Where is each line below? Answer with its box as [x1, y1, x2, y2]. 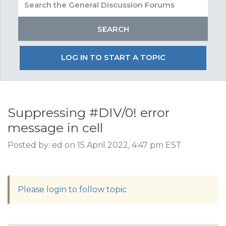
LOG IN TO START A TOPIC [61, 52, 165, 62]
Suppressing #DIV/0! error [8, 105, 169, 120]
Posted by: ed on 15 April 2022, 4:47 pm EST [8, 140, 182, 150]
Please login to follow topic [18, 185, 127, 194]
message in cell [8, 120, 103, 135]
